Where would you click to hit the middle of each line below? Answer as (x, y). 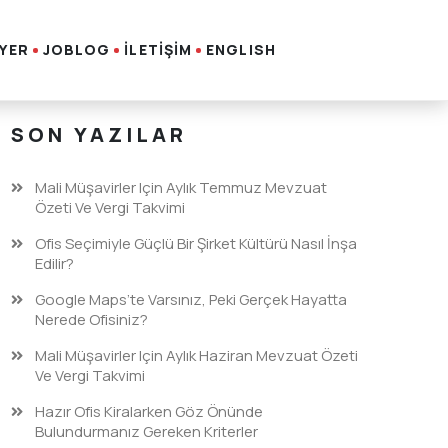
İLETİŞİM (158, 49)
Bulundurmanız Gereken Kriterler (146, 431)
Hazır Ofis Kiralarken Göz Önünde (148, 411)
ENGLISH (241, 49)
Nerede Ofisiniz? (91, 319)
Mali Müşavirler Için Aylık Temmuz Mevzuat (180, 187)
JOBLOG (76, 49)
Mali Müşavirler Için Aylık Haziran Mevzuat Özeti (196, 355)
